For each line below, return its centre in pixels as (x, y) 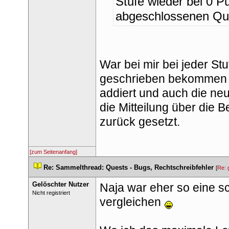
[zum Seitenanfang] (53, 152)
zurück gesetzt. (140, 122)
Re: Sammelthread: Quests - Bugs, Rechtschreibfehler (129, 167)
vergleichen (132, 202)
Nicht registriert (51, 193)
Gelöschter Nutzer (60, 184)
